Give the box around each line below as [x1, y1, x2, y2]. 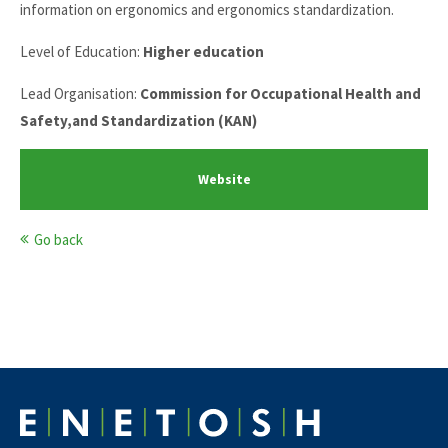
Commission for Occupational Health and [140, 84, 421, 103]
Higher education [143, 42, 264, 61]
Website [197, 171, 251, 188]
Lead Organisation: [20, 84, 140, 103]
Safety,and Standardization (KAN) [20, 111, 257, 130]
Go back [34, 230, 83, 249]
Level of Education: [20, 42, 143, 61]
